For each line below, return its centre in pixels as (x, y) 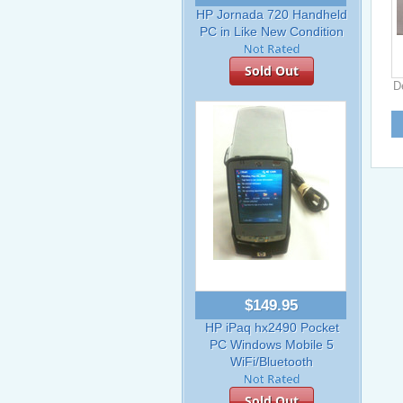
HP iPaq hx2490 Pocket (272, 327)
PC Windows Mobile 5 (272, 345)
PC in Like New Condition (272, 31)
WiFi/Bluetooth (272, 362)
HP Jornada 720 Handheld (272, 14)
